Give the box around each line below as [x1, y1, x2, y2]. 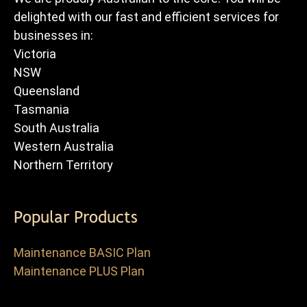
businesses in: [14, 27, 93, 42]
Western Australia [14, 138, 114, 153]
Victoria [14, 46, 56, 61]
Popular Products [14, 206, 138, 227]
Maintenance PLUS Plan [14, 263, 145, 278]
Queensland [14, 83, 79, 98]
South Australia [14, 120, 99, 135]
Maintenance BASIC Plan [14, 245, 151, 260]
